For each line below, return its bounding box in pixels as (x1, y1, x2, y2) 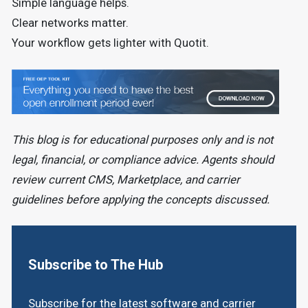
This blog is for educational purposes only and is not (11, 133, 273, 146)
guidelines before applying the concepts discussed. (11, 192, 269, 206)
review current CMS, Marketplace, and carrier (11, 173, 240, 186)
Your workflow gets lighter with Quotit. (11, 36, 209, 50)
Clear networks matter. (11, 16, 129, 30)
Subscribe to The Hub (27, 256, 163, 274)
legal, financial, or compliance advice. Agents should (11, 153, 274, 166)
